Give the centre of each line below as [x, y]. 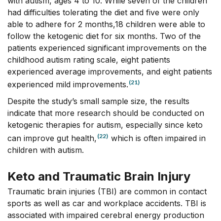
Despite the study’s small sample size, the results [98, 101]
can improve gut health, [52, 138]
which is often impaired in [157, 138]
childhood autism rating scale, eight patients [89, 59]
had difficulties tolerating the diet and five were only [103, 12]
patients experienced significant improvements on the [107, 48]
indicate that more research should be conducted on [106, 113]
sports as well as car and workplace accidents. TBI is [107, 203]
